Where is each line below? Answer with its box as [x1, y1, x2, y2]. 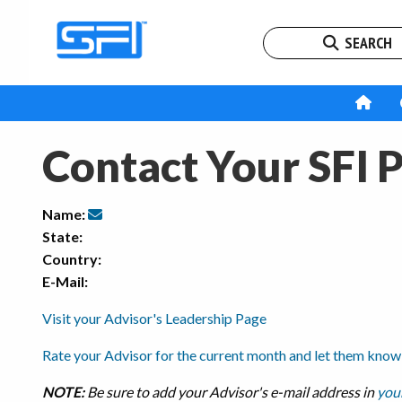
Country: [42, 250, 101, 267]
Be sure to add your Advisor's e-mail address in [84, 383, 377, 400]
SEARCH [341, 31, 393, 53]
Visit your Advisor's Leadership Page [42, 310, 267, 327]
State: [42, 228, 83, 245]
